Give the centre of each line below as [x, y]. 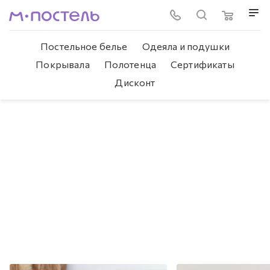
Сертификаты [202, 64]
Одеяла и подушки [186, 46]
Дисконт [135, 82]
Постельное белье [84, 46]
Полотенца [130, 64]
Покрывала [63, 64]
